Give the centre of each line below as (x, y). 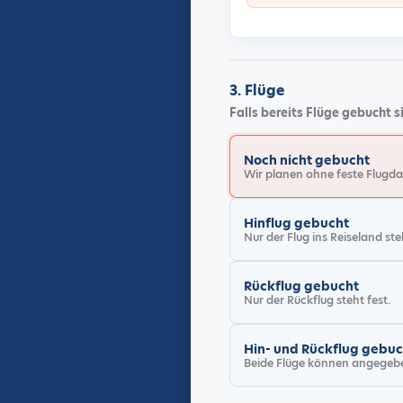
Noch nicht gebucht (307, 160)
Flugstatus (266, 144)
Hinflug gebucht (296, 223)
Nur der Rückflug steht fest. (317, 300)
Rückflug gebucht (301, 286)
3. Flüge (257, 90)
